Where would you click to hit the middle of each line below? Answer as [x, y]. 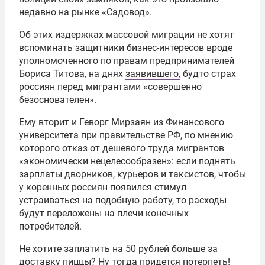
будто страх [208, 73]
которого [39, 148]
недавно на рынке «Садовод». [85, 12]
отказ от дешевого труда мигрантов [142, 148]
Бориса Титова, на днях [72, 73]
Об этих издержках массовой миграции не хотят [127, 34]
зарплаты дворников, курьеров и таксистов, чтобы [132, 174]
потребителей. [50, 226]
